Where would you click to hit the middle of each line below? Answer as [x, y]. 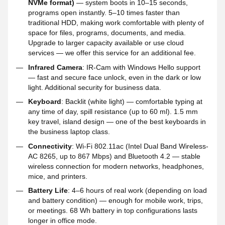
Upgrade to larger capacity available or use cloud [106, 43]
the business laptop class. [69, 132]
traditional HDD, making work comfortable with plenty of [116, 23]
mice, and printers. [58, 176]
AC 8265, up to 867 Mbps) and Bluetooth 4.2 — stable [114, 156]
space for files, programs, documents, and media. [107, 33]
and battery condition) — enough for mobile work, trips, [116, 200]
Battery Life [48, 190]
